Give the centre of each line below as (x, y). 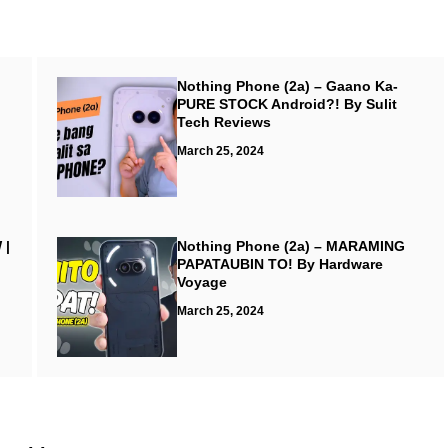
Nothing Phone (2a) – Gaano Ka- (287, 86)
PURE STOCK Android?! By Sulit (286, 104)
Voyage (201, 282)
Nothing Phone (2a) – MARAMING (290, 246)
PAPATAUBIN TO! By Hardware (279, 264)
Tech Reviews (223, 122)
